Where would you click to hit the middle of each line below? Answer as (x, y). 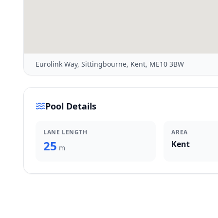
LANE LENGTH (65, 132)
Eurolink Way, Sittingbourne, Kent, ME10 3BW (110, 64)
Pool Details (71, 106)
